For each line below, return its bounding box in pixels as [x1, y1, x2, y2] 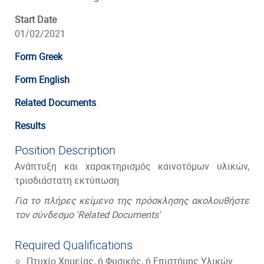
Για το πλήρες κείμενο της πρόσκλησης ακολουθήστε [15, 194, 249, 207]
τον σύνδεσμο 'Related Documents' [15, 208, 160, 221]
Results [15, 119, 45, 132]
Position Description [15, 142, 115, 158]
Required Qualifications [15, 237, 133, 253]
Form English [15, 73, 70, 86]
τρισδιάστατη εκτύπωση [15, 174, 121, 187]
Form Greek [15, 50, 62, 63]
